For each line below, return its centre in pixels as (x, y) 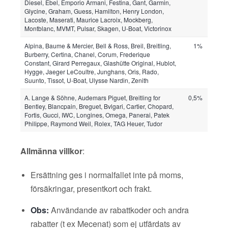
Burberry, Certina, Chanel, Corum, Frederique (87, 54)
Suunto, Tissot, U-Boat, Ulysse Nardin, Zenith (87, 80)
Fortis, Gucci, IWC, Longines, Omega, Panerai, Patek (97, 115)
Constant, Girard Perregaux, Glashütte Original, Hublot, (100, 63)
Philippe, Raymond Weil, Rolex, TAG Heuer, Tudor (93, 123)
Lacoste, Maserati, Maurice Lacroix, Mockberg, (89, 20)
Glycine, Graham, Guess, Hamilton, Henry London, (94, 11)
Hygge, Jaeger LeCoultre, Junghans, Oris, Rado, (92, 72)
